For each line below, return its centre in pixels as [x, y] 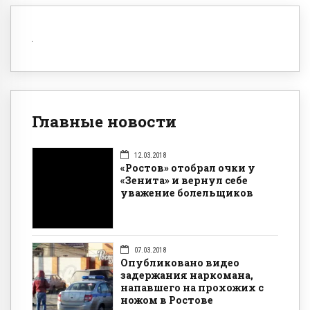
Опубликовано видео [180, 263]
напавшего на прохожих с [192, 288]
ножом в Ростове [167, 300]
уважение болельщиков [187, 193]
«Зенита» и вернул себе [184, 181]
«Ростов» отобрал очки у [188, 168]
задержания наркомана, [187, 275]
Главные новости [104, 121]
